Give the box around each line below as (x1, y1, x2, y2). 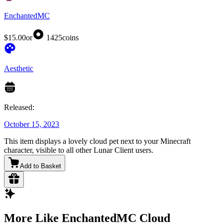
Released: (4, 103, 34, 112)
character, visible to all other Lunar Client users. (4, 146, 153, 155)
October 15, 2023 (4, 120, 59, 129)
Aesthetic (4, 64, 33, 73)
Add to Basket (20, 162, 61, 170)
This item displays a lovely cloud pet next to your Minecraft (4, 137, 191, 146)
